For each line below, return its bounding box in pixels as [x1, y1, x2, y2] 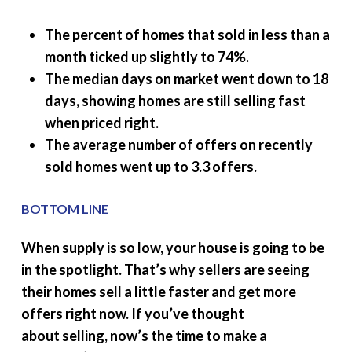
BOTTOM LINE [20, 201, 108, 216]
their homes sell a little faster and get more [20, 283, 296, 300]
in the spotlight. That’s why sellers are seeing [20, 261, 310, 278]
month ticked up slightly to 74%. [44, 48, 249, 65]
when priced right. [44, 114, 159, 131]
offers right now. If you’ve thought [20, 305, 244, 322]
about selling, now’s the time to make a [20, 327, 267, 344]
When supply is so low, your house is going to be [20, 239, 324, 256]
